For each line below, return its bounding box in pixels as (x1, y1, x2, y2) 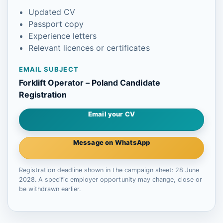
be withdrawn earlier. (19, 185, 81, 193)
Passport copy (28, 19, 84, 29)
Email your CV (88, 110, 135, 118)
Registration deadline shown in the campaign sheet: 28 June (19, 166, 199, 174)
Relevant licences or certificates (28, 43, 150, 53)
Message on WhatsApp (73, 138, 150, 146)
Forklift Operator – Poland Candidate (19, 78, 160, 88)
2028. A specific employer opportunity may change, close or (19, 176, 202, 183)
